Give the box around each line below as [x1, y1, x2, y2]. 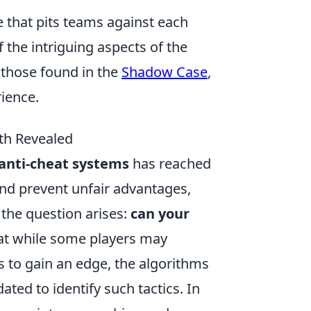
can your [131, 204, 190, 223]
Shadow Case [121, 62, 208, 81]
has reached [129, 154, 211, 173]
